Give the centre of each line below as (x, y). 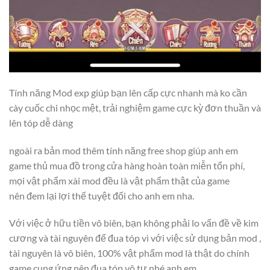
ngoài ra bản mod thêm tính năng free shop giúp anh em (124, 150)
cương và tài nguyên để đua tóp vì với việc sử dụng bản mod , (135, 238)
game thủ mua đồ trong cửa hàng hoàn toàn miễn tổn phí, (127, 165)
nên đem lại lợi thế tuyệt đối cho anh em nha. (102, 195)
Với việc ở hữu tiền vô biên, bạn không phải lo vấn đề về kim (134, 223)
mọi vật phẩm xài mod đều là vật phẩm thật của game (119, 180)
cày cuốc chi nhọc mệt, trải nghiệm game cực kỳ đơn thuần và (135, 107)
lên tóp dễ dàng (41, 122)
